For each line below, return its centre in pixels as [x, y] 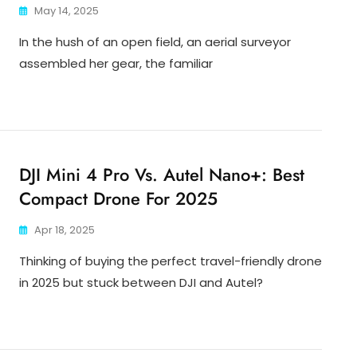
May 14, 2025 [67, 11]
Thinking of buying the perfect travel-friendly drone [171, 261]
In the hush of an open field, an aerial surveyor [155, 42]
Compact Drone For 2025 [118, 199]
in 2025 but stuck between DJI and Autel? [141, 283]
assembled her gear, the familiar [116, 64]
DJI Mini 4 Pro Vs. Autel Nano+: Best [162, 175]
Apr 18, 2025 [65, 230]
